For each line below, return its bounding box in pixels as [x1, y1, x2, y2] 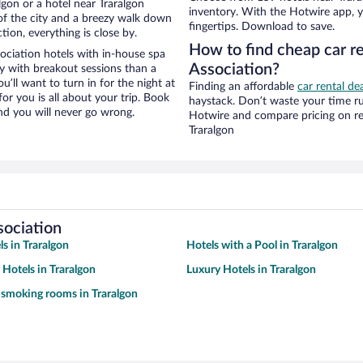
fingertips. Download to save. [189, 21, 335, 33]
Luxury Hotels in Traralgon [186, 264, 316, 276]
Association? [189, 62, 280, 79]
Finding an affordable [189, 81, 297, 93]
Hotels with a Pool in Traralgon [186, 240, 338, 252]
